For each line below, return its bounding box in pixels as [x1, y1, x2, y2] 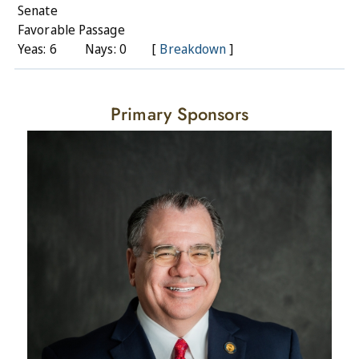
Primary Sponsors [111, 100, 248, 127]
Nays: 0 [85, 39, 127, 58]
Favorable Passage [18, 20, 125, 38]
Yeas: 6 [18, 39, 57, 58]
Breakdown [159, 39, 227, 58]
